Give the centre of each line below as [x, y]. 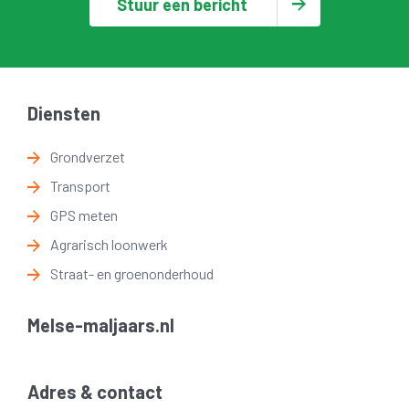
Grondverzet [88, 157]
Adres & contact [95, 391]
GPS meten [84, 215]
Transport [80, 186]
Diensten [64, 113]
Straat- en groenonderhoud [132, 273]
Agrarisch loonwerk [109, 244]
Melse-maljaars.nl [101, 325]
